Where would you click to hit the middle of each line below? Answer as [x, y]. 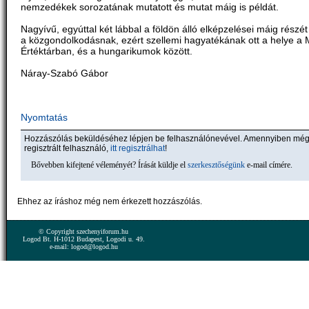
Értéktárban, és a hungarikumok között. [107, 51]
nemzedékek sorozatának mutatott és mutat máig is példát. [150, 7]
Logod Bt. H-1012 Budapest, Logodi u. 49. [84, 239]
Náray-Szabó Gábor [64, 73]
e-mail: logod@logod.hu [84, 247]
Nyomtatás [44, 117]
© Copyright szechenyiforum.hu [84, 231]
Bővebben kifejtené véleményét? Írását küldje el [109, 165]
